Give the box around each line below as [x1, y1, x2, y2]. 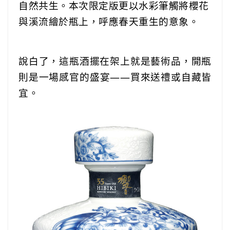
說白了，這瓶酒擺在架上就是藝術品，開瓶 [18, 54, 212, 67]
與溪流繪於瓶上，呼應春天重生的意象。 [18, 14, 199, 28]
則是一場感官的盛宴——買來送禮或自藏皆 [18, 70, 212, 83]
